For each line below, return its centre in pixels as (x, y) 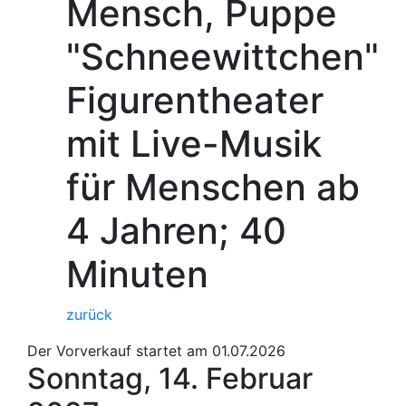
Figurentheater (195, 100)
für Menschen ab (213, 187)
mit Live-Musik (194, 144)
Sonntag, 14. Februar (170, 378)
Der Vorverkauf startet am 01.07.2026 (156, 351)
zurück (89, 314)
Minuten (137, 274)
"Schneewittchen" (222, 57)
